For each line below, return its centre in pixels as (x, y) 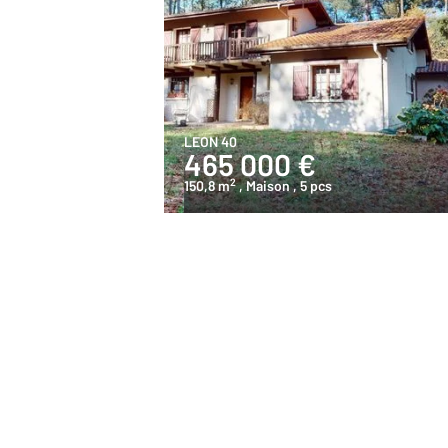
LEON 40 (210, 142)
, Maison (264, 186)
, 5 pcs (312, 186)
